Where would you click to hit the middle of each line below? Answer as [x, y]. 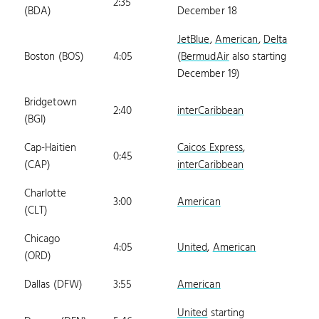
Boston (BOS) [54, 57]
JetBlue [193, 40]
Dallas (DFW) [53, 284]
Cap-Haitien [50, 148]
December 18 [207, 11]
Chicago [42, 239]
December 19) [209, 74]
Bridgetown [50, 102]
